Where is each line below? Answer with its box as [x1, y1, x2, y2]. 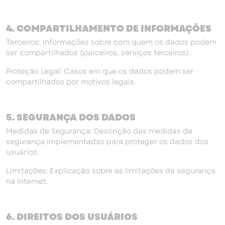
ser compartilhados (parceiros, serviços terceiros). [6, 48, 190, 58]
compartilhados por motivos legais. [6, 77, 136, 87]
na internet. [6, 176, 48, 186]
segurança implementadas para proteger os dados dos [6, 137, 208, 147]
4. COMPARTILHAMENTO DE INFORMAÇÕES [6, 22, 211, 35]
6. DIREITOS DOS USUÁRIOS [6, 210, 138, 223]
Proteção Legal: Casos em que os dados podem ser [6, 66, 194, 76]
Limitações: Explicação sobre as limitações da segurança [6, 166, 215, 176]
